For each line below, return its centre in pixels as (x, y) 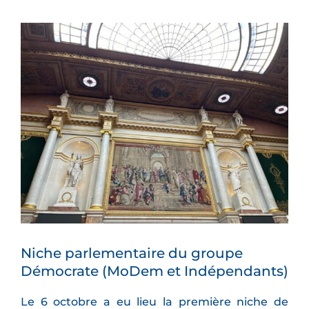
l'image (40, 42)
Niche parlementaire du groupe (132, 253)
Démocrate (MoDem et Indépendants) (154, 271)
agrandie (45, 55)
